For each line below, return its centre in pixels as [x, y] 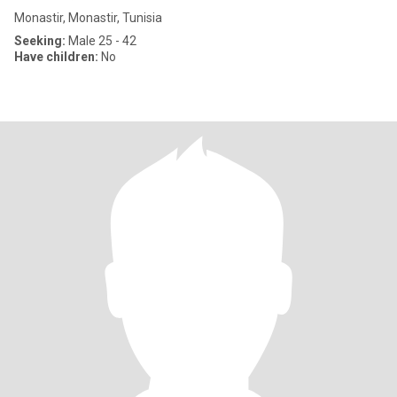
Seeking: [40, 41]
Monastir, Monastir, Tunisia [88, 18]
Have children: [56, 57]
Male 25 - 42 [101, 41]
